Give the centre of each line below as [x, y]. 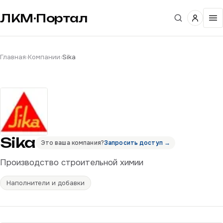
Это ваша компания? [72, 143]
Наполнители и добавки [46, 183]
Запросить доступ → [137, 143]
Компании [44, 57]
